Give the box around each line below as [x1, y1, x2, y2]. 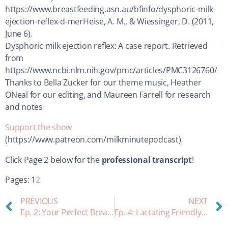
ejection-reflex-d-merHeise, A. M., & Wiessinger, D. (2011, [5, 16, 214, 27]
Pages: [5, 174, 30, 186]
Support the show [5, 122, 72, 133]
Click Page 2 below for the [5, 154, 102, 166]
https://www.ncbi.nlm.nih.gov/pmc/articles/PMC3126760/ [5, 65, 217, 76]
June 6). [5, 28, 33, 40]
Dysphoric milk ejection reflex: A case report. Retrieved [5, 40, 208, 52]
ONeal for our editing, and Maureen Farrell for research [5, 89, 211, 101]
